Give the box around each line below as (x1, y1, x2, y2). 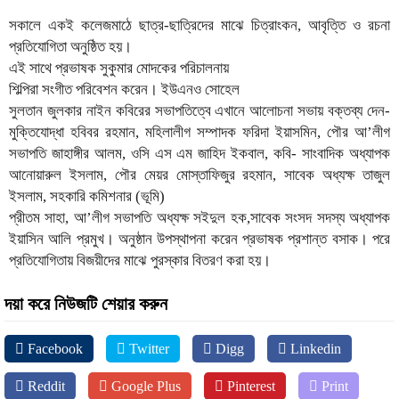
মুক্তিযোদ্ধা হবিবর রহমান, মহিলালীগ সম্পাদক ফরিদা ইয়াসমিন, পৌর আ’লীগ (9, 124, 390, 141)
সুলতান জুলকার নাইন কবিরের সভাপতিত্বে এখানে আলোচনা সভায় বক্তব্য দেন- (9, 102, 390, 119)
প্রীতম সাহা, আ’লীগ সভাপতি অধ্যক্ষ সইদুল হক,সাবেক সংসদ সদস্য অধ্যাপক (9, 209, 390, 226)
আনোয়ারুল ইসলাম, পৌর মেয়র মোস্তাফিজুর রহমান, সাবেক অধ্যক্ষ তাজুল (9, 167, 390, 183)
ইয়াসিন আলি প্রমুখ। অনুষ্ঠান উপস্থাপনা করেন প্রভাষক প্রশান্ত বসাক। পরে (9, 231, 390, 248)
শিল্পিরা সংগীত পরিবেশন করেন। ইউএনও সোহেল (9, 81, 240, 98)
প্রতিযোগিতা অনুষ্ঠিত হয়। (9, 38, 132, 55)
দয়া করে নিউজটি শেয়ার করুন (4, 294, 167, 313)
